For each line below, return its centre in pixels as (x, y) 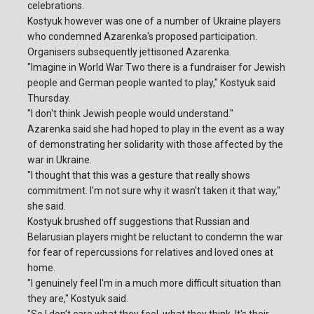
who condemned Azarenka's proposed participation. (142, 37)
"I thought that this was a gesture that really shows (139, 176)
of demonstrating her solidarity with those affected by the (155, 145)
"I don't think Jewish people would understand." (130, 114)
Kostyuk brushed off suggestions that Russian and (138, 222)
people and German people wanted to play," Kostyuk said (151, 83)
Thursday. (49, 98)
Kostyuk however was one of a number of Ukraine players (154, 21)
